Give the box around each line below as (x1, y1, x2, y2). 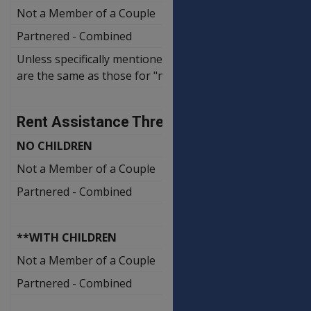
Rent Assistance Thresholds (17, 112, 210, 131)
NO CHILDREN (17, 137, 92, 153)
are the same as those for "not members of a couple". (17, 67, 297, 83)
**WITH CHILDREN (17, 229, 117, 245)
